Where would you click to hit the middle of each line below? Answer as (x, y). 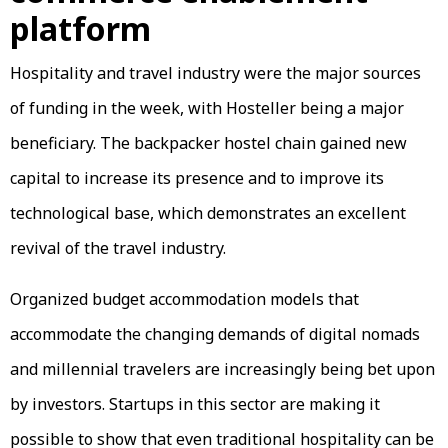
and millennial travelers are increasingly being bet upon (222, 369)
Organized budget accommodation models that (184, 299)
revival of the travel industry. (120, 248)
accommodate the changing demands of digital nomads (215, 334)
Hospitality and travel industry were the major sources (215, 73)
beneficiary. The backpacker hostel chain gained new (208, 143)
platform (80, 29)
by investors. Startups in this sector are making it (195, 404)
